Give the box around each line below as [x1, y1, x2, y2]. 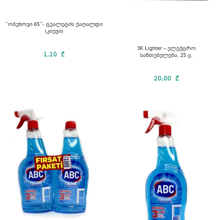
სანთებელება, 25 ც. [140, 52, 192, 59]
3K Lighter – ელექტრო [137, 45, 196, 53]
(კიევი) [44, 28, 63, 36]
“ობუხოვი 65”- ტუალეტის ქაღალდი [5, 21, 103, 29]
